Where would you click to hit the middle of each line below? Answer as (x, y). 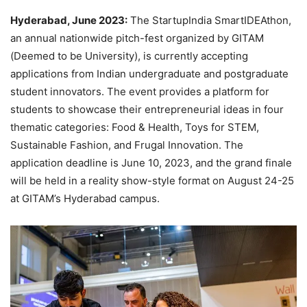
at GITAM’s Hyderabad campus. (85, 198)
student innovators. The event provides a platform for (140, 91)
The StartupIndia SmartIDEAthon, (209, 20)
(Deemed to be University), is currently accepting (129, 56)
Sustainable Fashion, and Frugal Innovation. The (127, 145)
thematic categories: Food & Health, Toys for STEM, (135, 127)
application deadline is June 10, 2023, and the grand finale (151, 162)
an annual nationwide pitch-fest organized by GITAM (137, 38)
